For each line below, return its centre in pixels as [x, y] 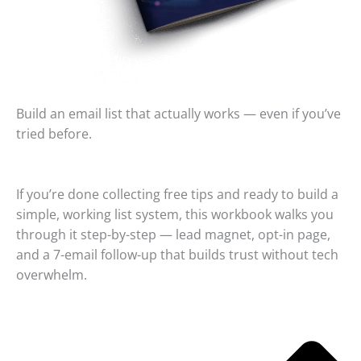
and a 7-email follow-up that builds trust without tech [177, 255]
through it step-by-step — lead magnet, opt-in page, [173, 235]
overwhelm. [52, 275]
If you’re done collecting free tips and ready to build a [177, 195]
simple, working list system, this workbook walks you [175, 215]
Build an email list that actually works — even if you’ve [178, 113]
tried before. [54, 133]
